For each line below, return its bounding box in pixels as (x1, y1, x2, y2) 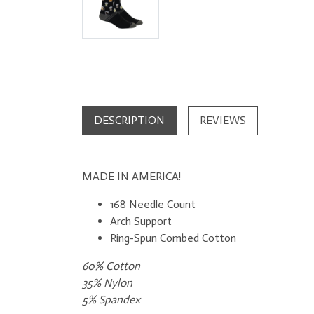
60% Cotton (82, 259, 140, 273)
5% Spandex (82, 292, 140, 306)
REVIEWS (200, 113, 246, 127)
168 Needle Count (110, 197, 196, 211)
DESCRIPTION (94, 113, 165, 127)
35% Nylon (82, 275, 132, 289)
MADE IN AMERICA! (82, 169, 181, 183)
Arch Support (110, 214, 172, 228)
